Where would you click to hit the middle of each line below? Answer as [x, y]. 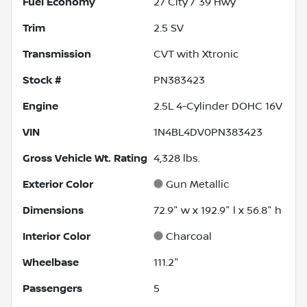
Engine [40, 106]
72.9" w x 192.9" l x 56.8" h [218, 210]
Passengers [52, 288]
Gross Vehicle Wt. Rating [85, 158]
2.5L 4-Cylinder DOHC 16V [218, 106]
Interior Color [57, 236]
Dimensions [53, 210]
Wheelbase [51, 262]
